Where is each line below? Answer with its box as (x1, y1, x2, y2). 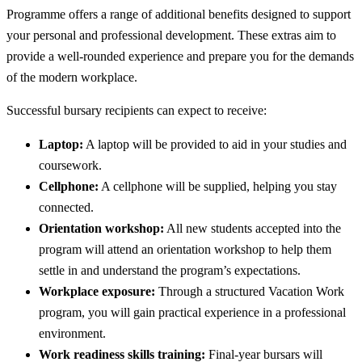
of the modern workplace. (6, 69, 137, 84)
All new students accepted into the (164, 221, 341, 236)
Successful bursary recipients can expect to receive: (6, 103, 267, 118)
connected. (39, 200, 94, 215)
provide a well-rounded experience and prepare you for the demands (6, 48, 354, 63)
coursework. (39, 158, 102, 173)
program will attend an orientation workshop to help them (39, 242, 331, 257)
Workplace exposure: (39, 284, 155, 299)
